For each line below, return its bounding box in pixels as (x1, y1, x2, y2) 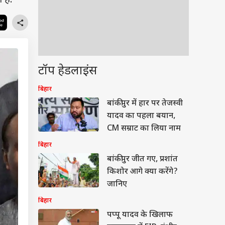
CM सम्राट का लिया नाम (107, 124, 181, 134)
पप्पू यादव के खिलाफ (107, 210, 173, 220)
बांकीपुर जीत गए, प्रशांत (107, 154, 178, 165)
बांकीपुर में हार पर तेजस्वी (107, 98, 183, 109)
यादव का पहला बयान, (107, 111, 175, 122)
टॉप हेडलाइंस (38, 63, 97, 79)
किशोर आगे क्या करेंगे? (107, 167, 178, 177)
